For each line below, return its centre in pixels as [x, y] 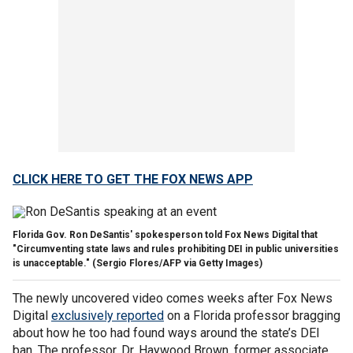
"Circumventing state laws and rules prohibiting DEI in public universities [176, 249]
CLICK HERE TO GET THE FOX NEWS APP [133, 179]
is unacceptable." [51, 263]
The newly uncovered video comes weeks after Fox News [173, 298]
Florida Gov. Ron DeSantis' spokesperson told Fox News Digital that [165, 234]
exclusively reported [108, 315]
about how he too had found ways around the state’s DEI [166, 333]
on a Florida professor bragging [252, 315]
